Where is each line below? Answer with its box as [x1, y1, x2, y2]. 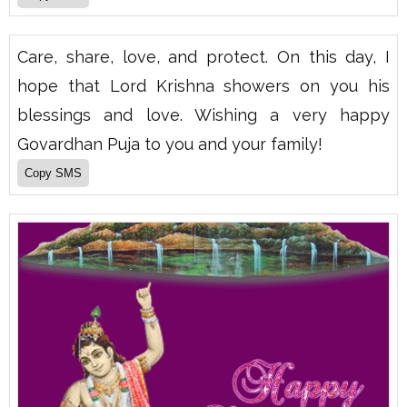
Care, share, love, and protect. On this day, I [17, 46, 390, 66]
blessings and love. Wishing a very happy [17, 104, 390, 124]
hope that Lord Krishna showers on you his [17, 75, 390, 95]
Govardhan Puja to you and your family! [17, 134, 323, 154]
